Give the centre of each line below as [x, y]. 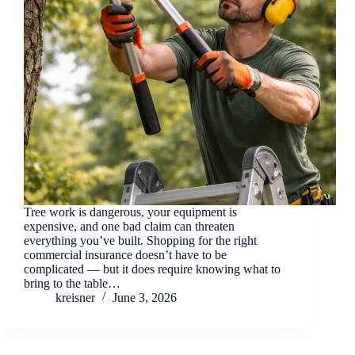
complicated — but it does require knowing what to [152, 269]
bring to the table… [72, 284]
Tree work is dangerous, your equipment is [130, 212]
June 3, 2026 [145, 298]
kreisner [75, 298]
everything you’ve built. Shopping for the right [140, 241]
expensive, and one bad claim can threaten [129, 227]
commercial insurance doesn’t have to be [125, 255]
